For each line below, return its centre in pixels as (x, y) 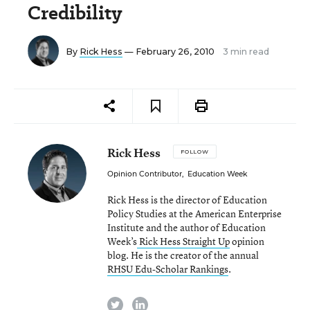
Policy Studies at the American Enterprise (194, 213)
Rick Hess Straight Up (183, 241)
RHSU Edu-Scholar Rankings (168, 269)
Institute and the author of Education (186, 227)
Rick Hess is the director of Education (187, 200)
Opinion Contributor (145, 174)
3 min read (246, 52)
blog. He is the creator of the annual (183, 255)
